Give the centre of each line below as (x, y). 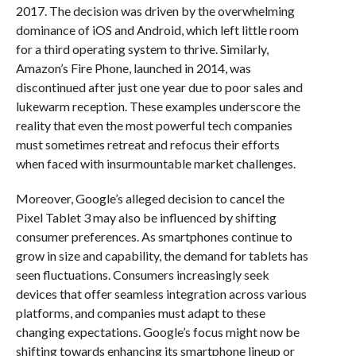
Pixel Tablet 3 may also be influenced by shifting (146, 217)
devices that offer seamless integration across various (161, 293)
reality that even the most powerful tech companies (154, 125)
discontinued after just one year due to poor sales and (159, 87)
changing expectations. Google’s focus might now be (157, 331)
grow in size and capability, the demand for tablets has (162, 255)
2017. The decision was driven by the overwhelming (155, 10)
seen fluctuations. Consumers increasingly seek (142, 274)
